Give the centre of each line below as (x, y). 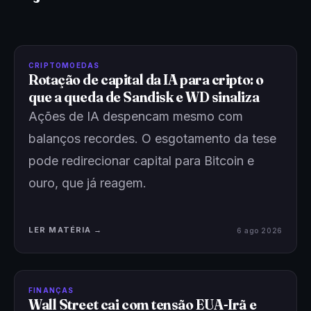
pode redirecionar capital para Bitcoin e (141, 161)
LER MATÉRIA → (66, 230)
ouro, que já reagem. (87, 183)
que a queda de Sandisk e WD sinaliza (144, 97)
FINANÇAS (51, 290)
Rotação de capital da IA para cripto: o (146, 79)
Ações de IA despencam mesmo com (136, 116)
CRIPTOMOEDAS (64, 65)
